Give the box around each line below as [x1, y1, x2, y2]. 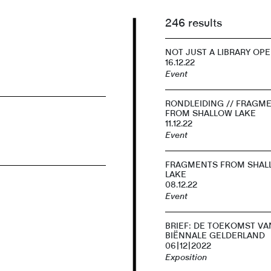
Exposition [165, 253, 207, 262]
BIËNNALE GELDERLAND [165, 231, 266, 240]
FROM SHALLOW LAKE [165, 109, 256, 118]
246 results [165, 18, 223, 29]
